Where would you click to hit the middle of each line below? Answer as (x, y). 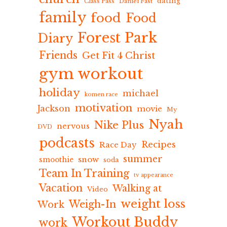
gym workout (91, 74)
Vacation (61, 188)
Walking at (137, 188)
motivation (104, 107)
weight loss (153, 203)
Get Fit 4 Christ (119, 55)
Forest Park (117, 37)
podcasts (67, 143)
